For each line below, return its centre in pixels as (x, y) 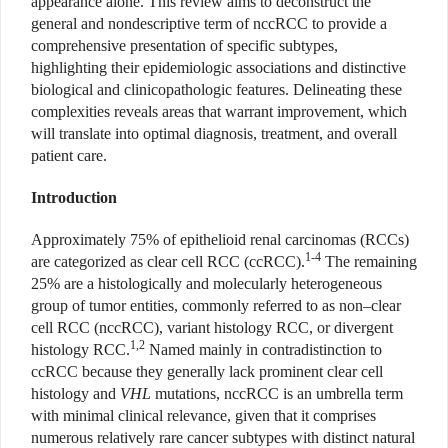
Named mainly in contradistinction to (263, 350)
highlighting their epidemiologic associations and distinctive (218, 68)
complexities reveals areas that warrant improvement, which (219, 112)
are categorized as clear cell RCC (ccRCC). (168, 262)
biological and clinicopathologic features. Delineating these (216, 90)
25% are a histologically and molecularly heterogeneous (206, 284)
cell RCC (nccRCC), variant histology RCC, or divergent (212, 328)
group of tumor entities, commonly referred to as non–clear (216, 306)
